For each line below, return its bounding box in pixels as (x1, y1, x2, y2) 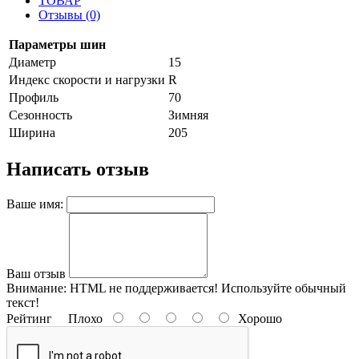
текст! (6, 295, 39, 309)
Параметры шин (9, 37, 106, 51)
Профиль (9, 90, 58, 104)
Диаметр (9, 54, 56, 69)
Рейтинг (6, 311, 52, 325)
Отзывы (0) (38, 7, 100, 22)
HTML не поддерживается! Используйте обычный (67, 280, 346, 295)
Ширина (9, 125, 55, 139)
